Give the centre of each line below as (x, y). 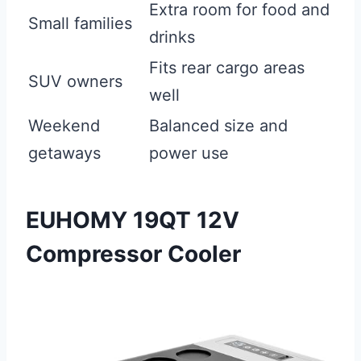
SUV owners (75, 82)
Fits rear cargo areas (227, 68)
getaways (64, 154)
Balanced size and (218, 126)
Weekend (64, 126)
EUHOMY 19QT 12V (133, 220)
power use (189, 154)
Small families (80, 24)
